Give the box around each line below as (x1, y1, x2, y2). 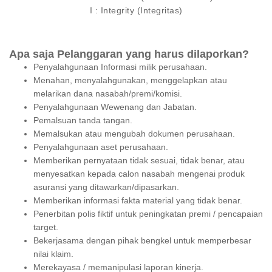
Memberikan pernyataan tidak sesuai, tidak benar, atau (33, 155, 245, 166)
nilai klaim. (33, 249, 73, 259)
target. (33, 222, 58, 233)
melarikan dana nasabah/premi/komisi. (33, 89, 182, 99)
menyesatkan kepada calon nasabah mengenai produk (33, 169, 245, 179)
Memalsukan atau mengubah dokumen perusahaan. (33, 129, 235, 139)
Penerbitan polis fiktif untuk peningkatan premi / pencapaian (33, 209, 263, 219)
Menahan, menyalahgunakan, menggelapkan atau (33, 75, 227, 86)
